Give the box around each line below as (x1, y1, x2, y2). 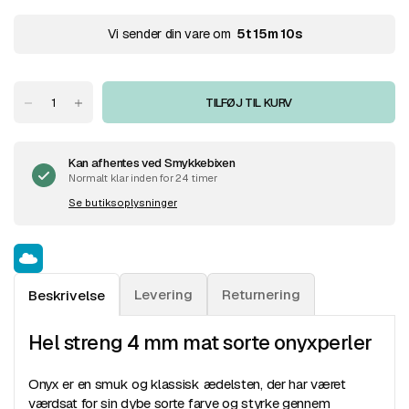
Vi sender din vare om (107, 26, 231, 42)
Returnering (222, 286, 300, 303)
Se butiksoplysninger (68, 196, 177, 209)
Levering (134, 286, 193, 303)
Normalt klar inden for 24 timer (68, 172, 217, 184)
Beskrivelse (28, 286, 105, 304)
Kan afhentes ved (68, 155, 163, 171)
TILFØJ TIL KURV (204, 94, 292, 110)
